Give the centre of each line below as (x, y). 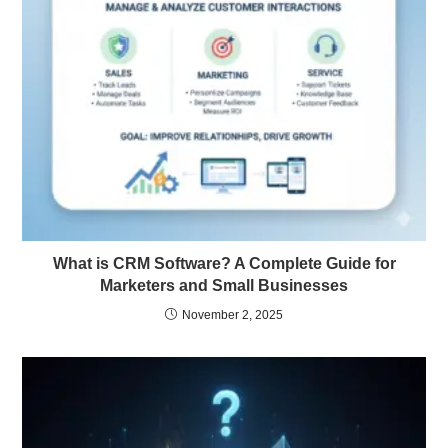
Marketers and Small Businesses (224, 286)
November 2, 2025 (232, 315)
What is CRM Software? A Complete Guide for (224, 264)
